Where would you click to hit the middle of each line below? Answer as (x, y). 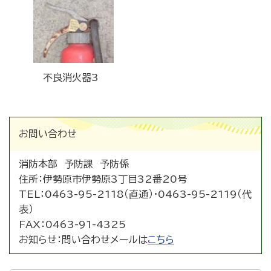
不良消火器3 (71, 77)
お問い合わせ (48, 133)
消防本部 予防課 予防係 (74, 164)
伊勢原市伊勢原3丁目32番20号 (115, 179)
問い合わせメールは (105, 239)
